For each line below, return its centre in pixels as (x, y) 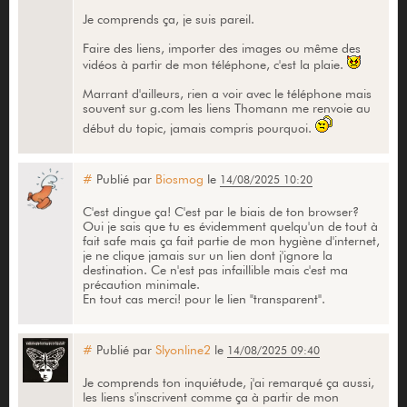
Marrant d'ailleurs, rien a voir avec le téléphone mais (227, 93)
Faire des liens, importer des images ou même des (221, 48)
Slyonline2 (183, 349)
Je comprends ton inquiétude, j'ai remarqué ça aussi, (228, 382)
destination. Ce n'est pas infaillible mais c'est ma (215, 269)
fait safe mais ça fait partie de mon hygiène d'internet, (231, 240)
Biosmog (179, 179)
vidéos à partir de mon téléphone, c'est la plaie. (214, 64)
